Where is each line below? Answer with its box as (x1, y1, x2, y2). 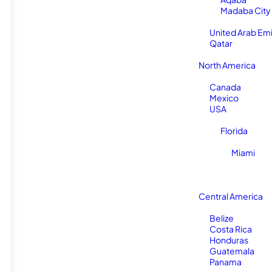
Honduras (209, 234, 248, 245)
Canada (209, 81, 241, 92)
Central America (199, 191, 263, 202)
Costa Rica (209, 223, 252, 234)
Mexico (209, 92, 239, 103)
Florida (220, 125, 248, 136)
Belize (209, 212, 234, 223)
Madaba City (220, 5, 271, 16)
